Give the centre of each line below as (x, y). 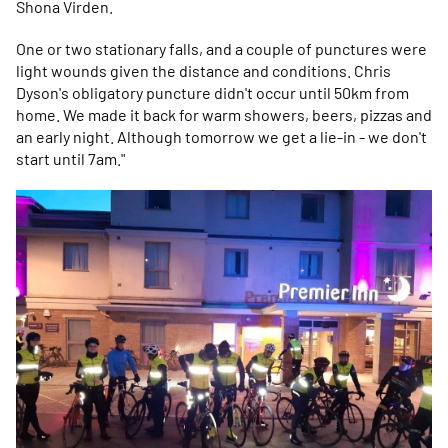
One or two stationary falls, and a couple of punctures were (221, 48)
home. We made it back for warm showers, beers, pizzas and (224, 114)
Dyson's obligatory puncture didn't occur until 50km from (212, 92)
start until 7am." (70, 158)
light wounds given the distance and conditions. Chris (203, 70)
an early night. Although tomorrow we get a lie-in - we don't (221, 136)
